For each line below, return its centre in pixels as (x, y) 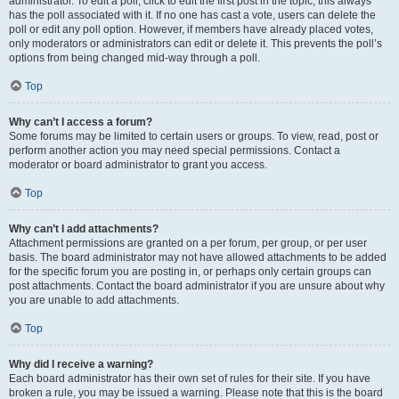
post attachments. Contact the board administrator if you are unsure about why (197, 286)
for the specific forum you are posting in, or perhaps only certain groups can (190, 272)
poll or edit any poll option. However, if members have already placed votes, (191, 29)
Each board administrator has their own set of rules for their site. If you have (190, 379)
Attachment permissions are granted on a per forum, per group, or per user (188, 243)
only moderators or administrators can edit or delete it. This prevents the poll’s (195, 44)
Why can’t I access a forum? (81, 122)
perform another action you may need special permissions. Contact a (175, 151)
